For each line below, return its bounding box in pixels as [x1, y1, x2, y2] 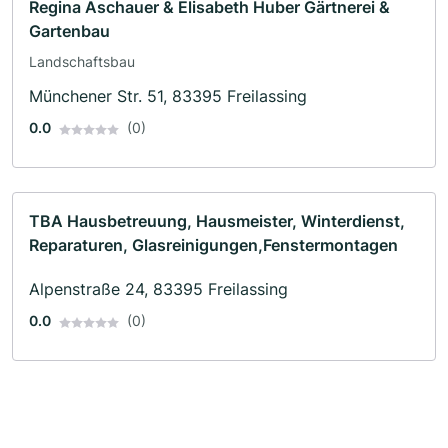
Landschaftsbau [29, 53, 135, 71]
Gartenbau [29, 21, 110, 42]
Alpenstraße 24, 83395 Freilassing [29, 279, 288, 300]
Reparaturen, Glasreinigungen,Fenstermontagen [29, 235, 398, 256]
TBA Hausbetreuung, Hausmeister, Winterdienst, [29, 211, 405, 232]
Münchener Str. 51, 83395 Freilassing [29, 86, 307, 107]
